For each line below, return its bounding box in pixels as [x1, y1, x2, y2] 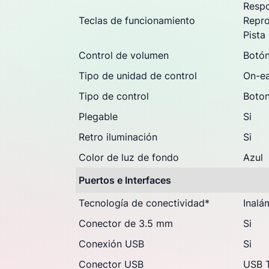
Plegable [79, 110, 118, 122]
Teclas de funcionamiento [79, 14, 195, 26]
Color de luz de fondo [79, 151, 179, 163]
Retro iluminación [79, 131, 157, 143]
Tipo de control [79, 90, 149, 102]
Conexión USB [79, 238, 144, 250]
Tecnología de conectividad [79, 197, 205, 209]
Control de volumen [79, 49, 169, 61]
